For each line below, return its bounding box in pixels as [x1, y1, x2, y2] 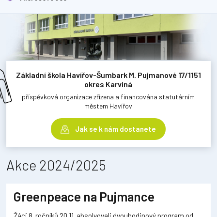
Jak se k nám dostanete [75, 124, 156, 133]
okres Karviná [84, 79, 133, 89]
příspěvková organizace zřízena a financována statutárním [22, 92, 195, 101]
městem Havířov [84, 101, 133, 110]
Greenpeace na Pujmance [14, 188, 155, 204]
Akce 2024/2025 [6, 156, 107, 173]
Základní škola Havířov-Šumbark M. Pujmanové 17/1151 [15, 70, 201, 79]
